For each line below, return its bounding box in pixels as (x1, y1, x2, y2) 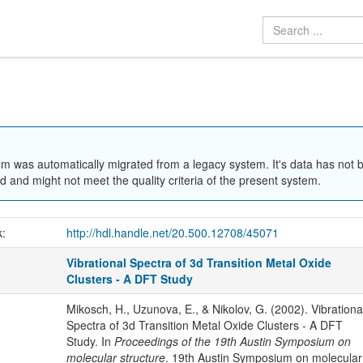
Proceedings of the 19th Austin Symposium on (113, 333, 351, 350)
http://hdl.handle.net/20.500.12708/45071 (66, 224, 279, 241)
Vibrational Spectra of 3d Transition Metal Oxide (66, 254, 332, 271)
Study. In (66, 333, 114, 350)
